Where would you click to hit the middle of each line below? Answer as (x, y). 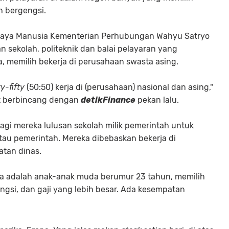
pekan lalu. (157, 100)
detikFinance (108, 100)
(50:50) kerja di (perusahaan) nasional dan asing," (119, 87)
